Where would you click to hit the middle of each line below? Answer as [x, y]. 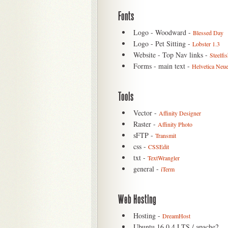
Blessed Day [208, 33]
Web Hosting [137, 199]
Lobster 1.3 [206, 44]
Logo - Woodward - [163, 32]
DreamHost [176, 216]
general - [147, 169]
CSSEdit [159, 147]
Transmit [166, 135]
